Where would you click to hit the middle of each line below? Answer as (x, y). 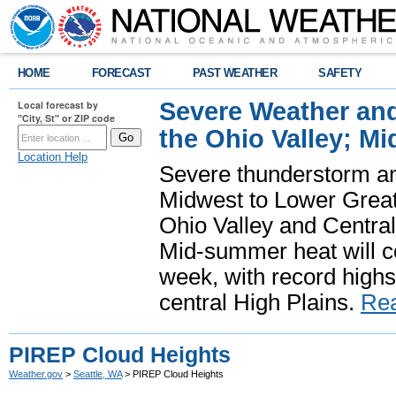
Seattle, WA (98, 374)
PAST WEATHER (235, 73)
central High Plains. (260, 302)
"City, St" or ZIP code (66, 118)
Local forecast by (58, 105)
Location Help (53, 157)
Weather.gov (36, 374)
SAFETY (340, 73)
